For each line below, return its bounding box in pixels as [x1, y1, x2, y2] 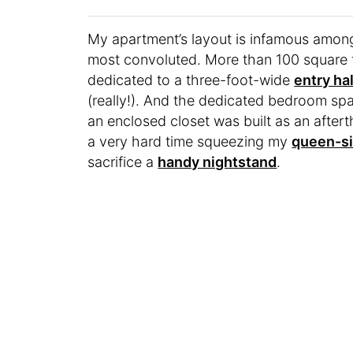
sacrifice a [87, 154, 158, 171]
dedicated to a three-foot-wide [87, 72, 295, 89]
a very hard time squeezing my [87, 133, 292, 150]
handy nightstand [158, 154, 277, 171]
